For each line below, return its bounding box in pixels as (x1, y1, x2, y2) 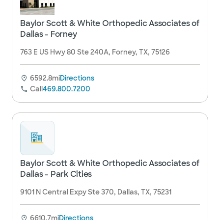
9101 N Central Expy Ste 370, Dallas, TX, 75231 (20, 188, 171, 196)
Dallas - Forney (20, 29, 77, 39)
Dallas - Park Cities (20, 169, 92, 179)
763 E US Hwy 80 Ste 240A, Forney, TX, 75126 (20, 48, 170, 56)
